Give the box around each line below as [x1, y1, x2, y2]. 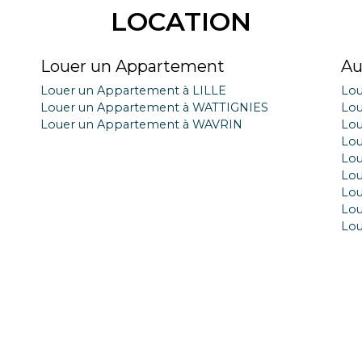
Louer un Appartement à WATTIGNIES [40, 100, 268, 115]
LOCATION [111, 6, 251, 37]
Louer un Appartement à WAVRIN [40, 117, 242, 132]
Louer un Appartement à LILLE [40, 83, 226, 98]
